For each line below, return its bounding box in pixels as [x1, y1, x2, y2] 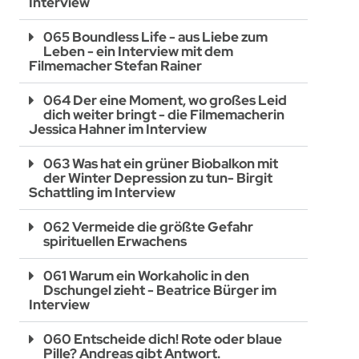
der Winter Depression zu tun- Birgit [43, 168, 273, 187]
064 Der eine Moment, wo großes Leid [43, 91, 288, 109]
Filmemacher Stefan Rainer [29, 56, 203, 75]
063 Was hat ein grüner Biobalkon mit [43, 154, 279, 172]
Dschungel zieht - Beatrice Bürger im [43, 280, 277, 299]
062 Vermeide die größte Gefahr [43, 217, 254, 236]
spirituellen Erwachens [43, 232, 188, 250]
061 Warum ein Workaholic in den [43, 266, 250, 284]
